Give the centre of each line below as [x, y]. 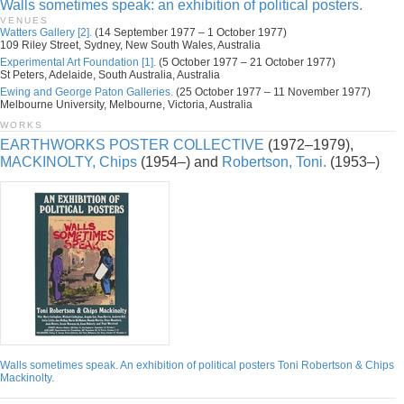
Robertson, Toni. [274, 162]
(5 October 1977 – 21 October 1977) [246, 62]
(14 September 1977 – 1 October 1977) [189, 32]
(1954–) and [179, 162]
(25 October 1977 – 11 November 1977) [272, 92]
